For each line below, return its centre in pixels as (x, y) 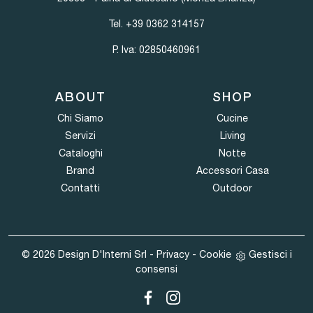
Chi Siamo (81, 118)
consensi (156, 269)
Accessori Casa (232, 171)
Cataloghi (80, 153)
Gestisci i (270, 255)
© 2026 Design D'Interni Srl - (89, 255)
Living (232, 136)
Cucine (233, 118)
